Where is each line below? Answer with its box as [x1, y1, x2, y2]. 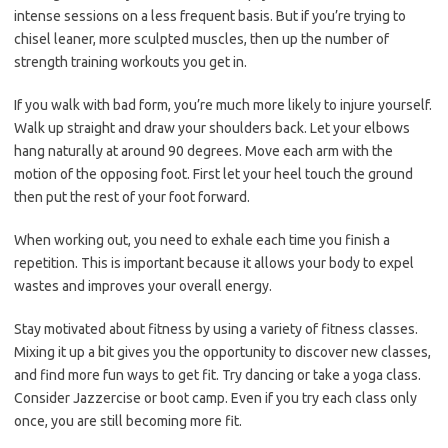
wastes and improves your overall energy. [14, 278, 272, 295]
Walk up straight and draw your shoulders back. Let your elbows [14, 120, 410, 137]
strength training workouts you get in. [14, 54, 247, 71]
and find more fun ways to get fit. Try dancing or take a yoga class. [14, 367, 421, 384]
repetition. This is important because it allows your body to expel [14, 255, 414, 272]
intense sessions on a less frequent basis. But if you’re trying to [14, 8, 406, 25]
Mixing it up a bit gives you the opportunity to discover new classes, [14, 344, 431, 361]
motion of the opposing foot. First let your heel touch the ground [14, 166, 413, 183]
